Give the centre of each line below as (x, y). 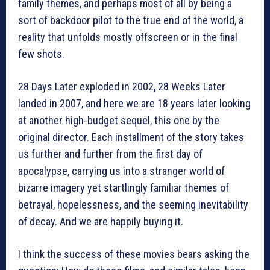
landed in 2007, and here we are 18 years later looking (134, 104)
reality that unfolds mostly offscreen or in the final (128, 37)
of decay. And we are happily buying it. (101, 222)
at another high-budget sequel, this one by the (119, 121)
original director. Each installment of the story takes (131, 137)
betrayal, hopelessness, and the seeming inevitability (133, 205)
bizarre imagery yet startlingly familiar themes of (124, 188)
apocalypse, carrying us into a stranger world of (121, 171)
